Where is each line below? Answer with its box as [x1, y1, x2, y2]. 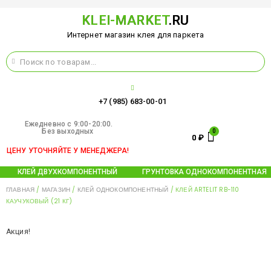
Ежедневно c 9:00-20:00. [22, 120, 113, 128]
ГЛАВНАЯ [6, 185, 35, 194]
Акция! [6, 227, 30, 236]
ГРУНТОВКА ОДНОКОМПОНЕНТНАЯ [142, 168, 267, 176]
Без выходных [42, 127, 94, 135]
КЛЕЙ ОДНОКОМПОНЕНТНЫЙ [77, 185, 169, 194]
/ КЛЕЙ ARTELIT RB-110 [168, 185, 240, 194]
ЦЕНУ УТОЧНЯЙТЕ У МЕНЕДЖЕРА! [6, 146, 129, 155]
